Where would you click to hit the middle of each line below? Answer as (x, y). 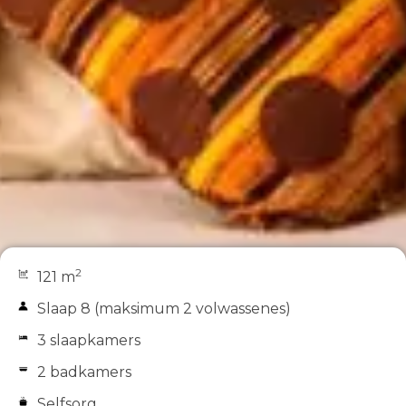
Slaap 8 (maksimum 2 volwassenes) (164, 308)
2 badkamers (84, 372)
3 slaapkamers (89, 340)
